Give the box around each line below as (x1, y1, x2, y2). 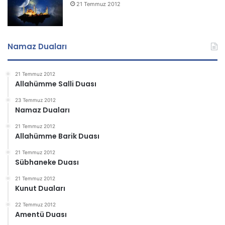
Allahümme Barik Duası (15, 131, 99, 142)
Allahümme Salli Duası (15, 79, 96, 89)
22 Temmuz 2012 (15, 201, 56, 208)
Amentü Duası (15, 209, 67, 220)
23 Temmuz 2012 (15, 97, 56, 103)
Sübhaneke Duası (15, 157, 79, 168)
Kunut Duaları (15, 183, 65, 194)
